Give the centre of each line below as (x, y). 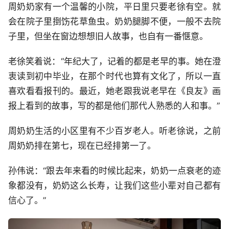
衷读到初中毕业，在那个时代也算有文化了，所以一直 (114, 76)
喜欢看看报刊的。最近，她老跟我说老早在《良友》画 (114, 91)
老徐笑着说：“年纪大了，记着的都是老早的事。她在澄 (114, 61)
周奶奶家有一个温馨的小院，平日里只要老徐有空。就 (114, 6)
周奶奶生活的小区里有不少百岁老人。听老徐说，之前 (114, 131)
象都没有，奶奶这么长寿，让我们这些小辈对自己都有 (114, 185)
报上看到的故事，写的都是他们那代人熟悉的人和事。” (114, 106)
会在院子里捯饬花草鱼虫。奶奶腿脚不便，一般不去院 (114, 21)
